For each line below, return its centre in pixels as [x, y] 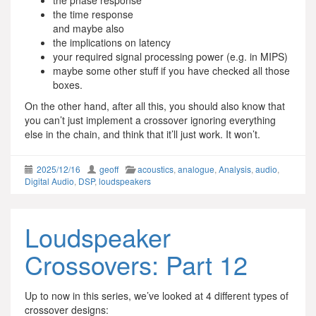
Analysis [235, 169]
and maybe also [89, 28]
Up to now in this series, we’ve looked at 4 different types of [157, 296]
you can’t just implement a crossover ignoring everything [150, 120]
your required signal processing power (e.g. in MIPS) [170, 56]
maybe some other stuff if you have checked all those [171, 71]
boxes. [68, 85]
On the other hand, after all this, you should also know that [155, 106]
